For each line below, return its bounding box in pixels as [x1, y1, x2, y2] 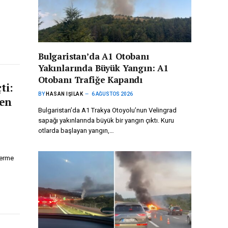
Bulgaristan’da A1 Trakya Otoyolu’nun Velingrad [38, 106, 177, 115]
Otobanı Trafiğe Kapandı [38, 74, 143, 86]
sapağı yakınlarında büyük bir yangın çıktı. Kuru [38, 117, 174, 125]
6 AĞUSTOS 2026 [92, 91, 133, 97]
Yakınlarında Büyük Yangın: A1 [38, 62, 169, 74]
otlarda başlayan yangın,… [38, 127, 114, 135]
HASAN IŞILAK [46, 91, 83, 97]
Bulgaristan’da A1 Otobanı [38, 50, 149, 63]
